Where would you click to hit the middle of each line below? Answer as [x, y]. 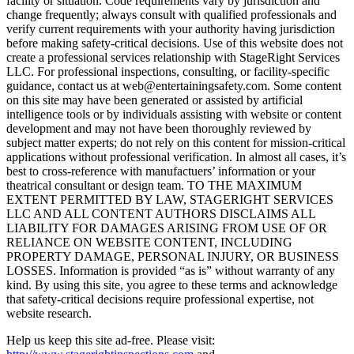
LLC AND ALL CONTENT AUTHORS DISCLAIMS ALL [161, 213]
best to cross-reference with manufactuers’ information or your [161, 171]
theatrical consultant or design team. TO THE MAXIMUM [154, 185]
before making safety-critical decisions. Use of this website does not [175, 43]
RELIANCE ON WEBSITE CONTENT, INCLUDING [149, 242]
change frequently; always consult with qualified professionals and [171, 14]
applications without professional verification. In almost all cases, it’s [176, 156]
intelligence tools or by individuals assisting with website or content [174, 114]
